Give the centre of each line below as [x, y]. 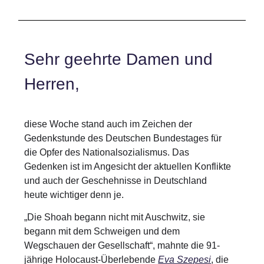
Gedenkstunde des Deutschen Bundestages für [123, 138]
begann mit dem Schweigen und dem [102, 231]
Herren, [52, 84]
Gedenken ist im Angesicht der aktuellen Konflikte [128, 166]
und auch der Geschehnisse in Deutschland [116, 180]
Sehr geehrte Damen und [119, 60]
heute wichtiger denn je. [74, 194]
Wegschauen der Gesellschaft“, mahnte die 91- [122, 245]
